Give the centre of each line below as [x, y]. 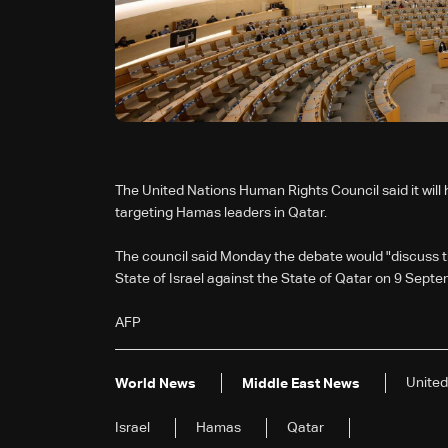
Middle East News [301, 383]
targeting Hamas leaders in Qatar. [221, 212]
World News [155, 383]
